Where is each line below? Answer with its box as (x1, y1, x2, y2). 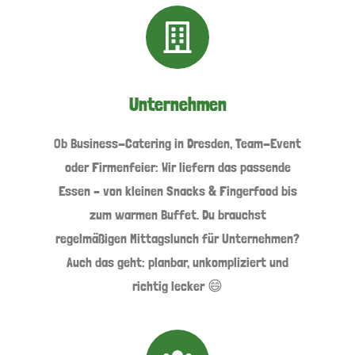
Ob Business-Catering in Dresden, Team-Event (54, 134, 301, 151)
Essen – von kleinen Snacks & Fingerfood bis (58, 181, 297, 199)
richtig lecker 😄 (132, 277, 223, 294)
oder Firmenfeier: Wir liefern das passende (64, 158, 291, 175)
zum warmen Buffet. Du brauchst (89, 205, 266, 223)
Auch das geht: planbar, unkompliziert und (67, 253, 288, 270)
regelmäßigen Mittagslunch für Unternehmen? (55, 229, 300, 246)
